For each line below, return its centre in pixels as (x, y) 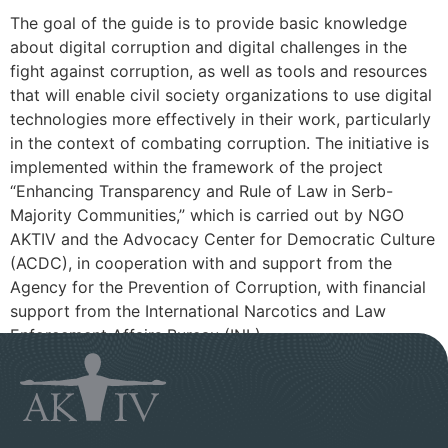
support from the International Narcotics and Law (198, 311)
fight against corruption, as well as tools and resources (218, 71)
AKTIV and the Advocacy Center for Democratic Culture (222, 239)
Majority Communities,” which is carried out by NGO (207, 215)
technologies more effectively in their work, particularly (220, 119)
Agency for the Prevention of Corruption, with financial (218, 287)
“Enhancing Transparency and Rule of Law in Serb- (201, 191)
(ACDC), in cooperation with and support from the (201, 263)
